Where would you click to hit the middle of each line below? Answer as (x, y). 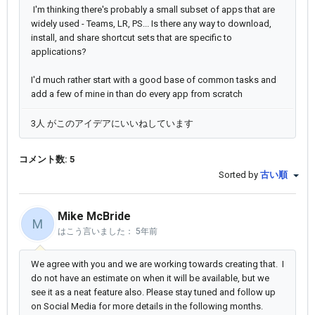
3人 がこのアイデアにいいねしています (112, 123)
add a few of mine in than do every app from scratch (137, 94)
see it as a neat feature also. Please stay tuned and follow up (153, 292)
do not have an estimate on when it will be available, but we (150, 278)
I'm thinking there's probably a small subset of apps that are (153, 9)
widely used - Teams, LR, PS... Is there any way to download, (151, 24)
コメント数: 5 (47, 159)
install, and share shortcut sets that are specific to (131, 38)
